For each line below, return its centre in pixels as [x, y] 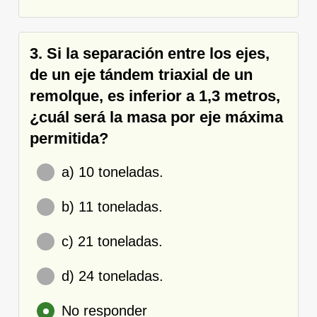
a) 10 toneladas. [113, 172]
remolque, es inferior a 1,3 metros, [155, 96]
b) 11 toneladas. [112, 206]
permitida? [69, 138]
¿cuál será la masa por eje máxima [156, 117]
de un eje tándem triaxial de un [141, 74]
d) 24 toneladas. [113, 276]
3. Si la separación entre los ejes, [150, 53]
